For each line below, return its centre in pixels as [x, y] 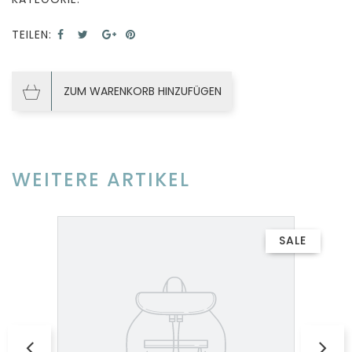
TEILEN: [32, 34]
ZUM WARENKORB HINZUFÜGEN [142, 91]
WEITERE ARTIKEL [101, 179]
